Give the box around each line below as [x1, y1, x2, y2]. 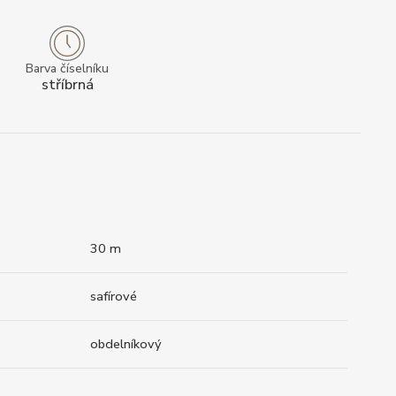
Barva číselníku [26, 59, 109, 77]
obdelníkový [90, 335, 162, 354]
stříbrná [41, 73, 94, 95]
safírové [90, 287, 137, 306]
